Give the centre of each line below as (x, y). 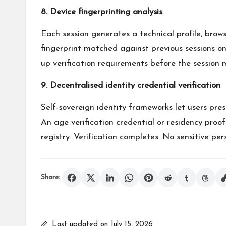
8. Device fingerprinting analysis (102, 12)
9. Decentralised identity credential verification (131, 86)
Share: (50, 177)
